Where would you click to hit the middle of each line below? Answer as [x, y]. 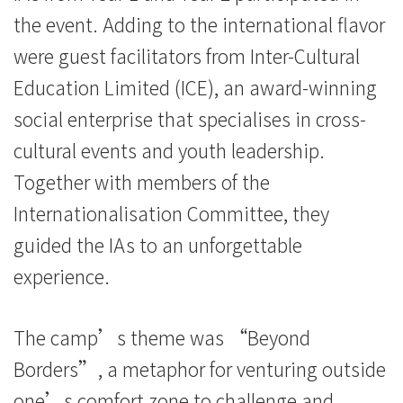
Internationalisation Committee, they [171, 213]
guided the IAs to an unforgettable [158, 244]
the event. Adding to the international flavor [199, 24]
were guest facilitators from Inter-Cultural [187, 55]
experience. [62, 276]
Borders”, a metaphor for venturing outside [200, 369]
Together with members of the [142, 181]
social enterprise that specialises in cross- [190, 118]
